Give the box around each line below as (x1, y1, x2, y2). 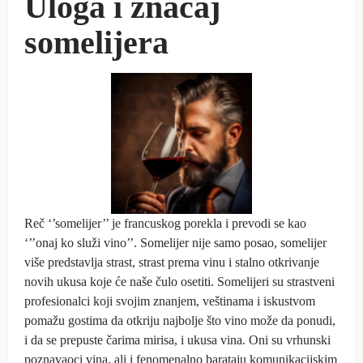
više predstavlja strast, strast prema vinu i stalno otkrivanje (24, 254, 319, 269)
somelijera (24, 23, 169, 61)
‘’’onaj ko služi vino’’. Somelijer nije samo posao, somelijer (24, 235, 327, 250)
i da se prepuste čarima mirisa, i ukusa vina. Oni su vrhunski (24, 332, 331, 347)
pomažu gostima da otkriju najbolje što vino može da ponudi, (24, 313, 335, 327)
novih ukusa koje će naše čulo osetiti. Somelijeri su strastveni (24, 274, 335, 288)
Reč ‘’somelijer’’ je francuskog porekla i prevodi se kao (24, 216, 306, 230)
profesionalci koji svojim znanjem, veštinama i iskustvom (24, 293, 315, 308)
